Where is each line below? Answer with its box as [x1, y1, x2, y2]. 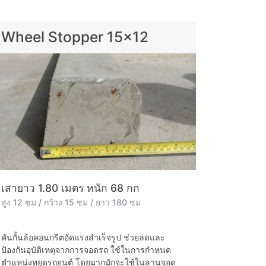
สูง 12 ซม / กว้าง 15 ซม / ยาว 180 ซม [1, 197, 141, 208]
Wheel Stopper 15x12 [1, 28, 148, 46]
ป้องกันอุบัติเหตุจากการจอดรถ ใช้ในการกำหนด [1, 245, 171, 255]
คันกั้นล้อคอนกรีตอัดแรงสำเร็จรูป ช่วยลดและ [1, 232, 165, 243]
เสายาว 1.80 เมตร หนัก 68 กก [1, 182, 140, 195]
